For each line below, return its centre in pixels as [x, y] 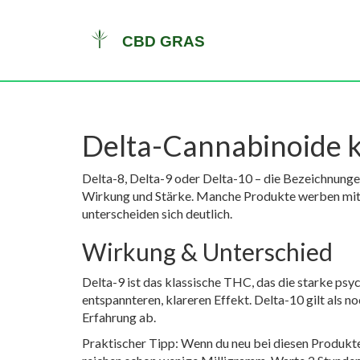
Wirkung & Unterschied [207, 252]
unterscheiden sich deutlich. [157, 213]
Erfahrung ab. [119, 317]
